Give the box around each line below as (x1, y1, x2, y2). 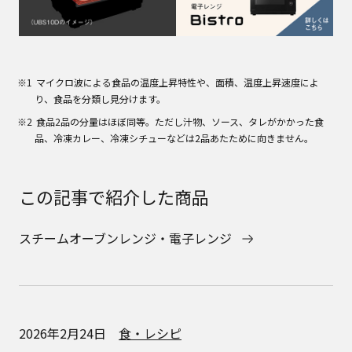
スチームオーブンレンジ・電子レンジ (19, 229, 232, 248)
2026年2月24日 (19, 324, 119, 343)
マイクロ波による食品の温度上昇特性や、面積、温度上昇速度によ (35, 75, 319, 90)
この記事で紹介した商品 (19, 184, 209, 210)
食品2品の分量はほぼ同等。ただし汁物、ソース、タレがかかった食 (35, 115, 324, 129)
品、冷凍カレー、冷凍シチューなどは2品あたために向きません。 (35, 131, 314, 145)
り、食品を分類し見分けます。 (35, 92, 167, 106)
